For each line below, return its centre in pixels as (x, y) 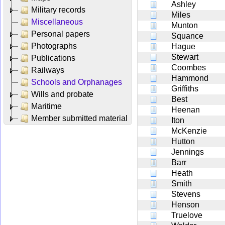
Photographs (54, 46)
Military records (58, 10)
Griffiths (185, 88)
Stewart (185, 57)
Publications (53, 58)
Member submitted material (79, 118)
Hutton (183, 141)
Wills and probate (62, 94)
